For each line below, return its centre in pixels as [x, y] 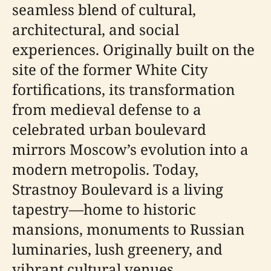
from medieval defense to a [107, 109]
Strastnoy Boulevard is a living [118, 189]
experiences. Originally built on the [133, 49]
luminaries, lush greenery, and [117, 249]
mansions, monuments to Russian [128, 229]
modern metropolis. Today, [105, 169]
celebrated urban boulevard [109, 129]
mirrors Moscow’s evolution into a [130, 149]
